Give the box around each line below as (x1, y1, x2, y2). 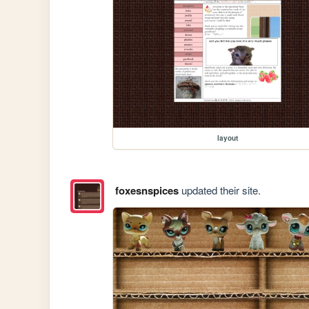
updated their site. (178, 183, 261, 198)
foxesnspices (114, 183, 179, 199)
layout (217, 133, 239, 143)
